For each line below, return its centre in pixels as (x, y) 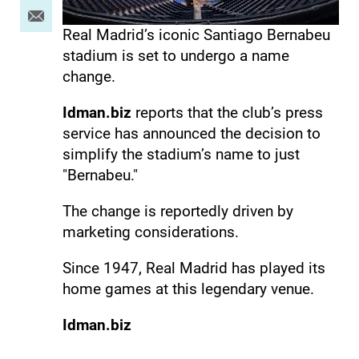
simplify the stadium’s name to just (181, 154)
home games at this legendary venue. (188, 288)
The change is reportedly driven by (177, 211)
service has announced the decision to (191, 133)
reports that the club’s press (227, 112)
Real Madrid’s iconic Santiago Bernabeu (196, 34)
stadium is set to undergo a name (175, 55)
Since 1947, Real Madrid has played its (194, 268)
